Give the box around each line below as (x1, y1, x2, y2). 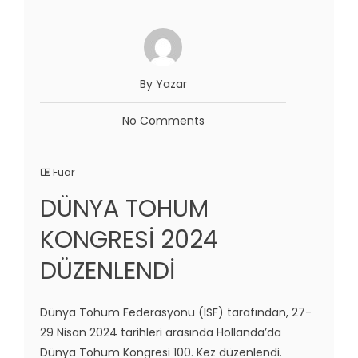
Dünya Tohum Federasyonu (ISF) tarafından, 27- (40, 304, 312, 321)
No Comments (121, 113, 205, 129)
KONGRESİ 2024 (40, 223, 218, 257)
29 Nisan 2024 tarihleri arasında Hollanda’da (40, 324, 281, 341)
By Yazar (139, 76, 187, 93)
